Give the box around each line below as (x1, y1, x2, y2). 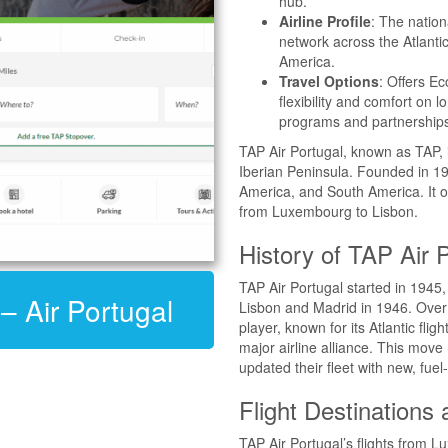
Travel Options (279, 70, 379, 91)
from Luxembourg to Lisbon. (239, 200, 418, 221)
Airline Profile (279, 10, 371, 31)
